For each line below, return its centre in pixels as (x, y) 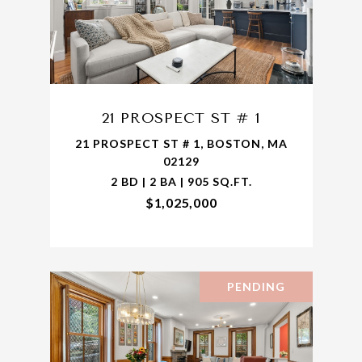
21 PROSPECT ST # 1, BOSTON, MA (181, 144)
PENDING (256, 287)
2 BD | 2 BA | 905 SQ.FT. (181, 182)
